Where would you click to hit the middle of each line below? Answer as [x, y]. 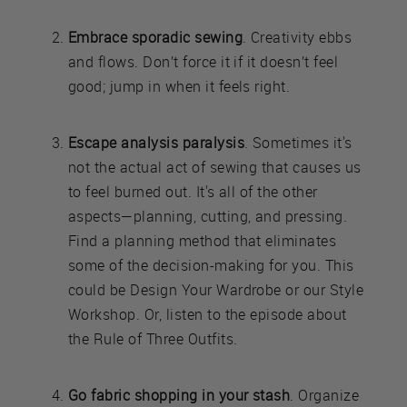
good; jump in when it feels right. [179, 86]
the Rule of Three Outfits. [153, 338]
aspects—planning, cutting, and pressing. [208, 216]
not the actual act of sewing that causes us [215, 167]
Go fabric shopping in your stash [179, 395]
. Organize [325, 395]
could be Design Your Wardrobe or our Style [216, 289]
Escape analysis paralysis [156, 142]
